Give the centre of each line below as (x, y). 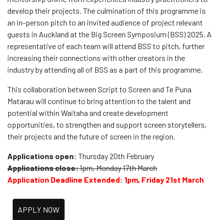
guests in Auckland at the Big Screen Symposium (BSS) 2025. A (110, 34)
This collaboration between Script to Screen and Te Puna (99, 89)
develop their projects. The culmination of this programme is (107, 11)
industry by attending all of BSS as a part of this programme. (105, 70)
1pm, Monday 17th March (118, 168)
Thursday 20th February (116, 156)
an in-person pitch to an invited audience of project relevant (105, 23)
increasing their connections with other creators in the (96, 58)
